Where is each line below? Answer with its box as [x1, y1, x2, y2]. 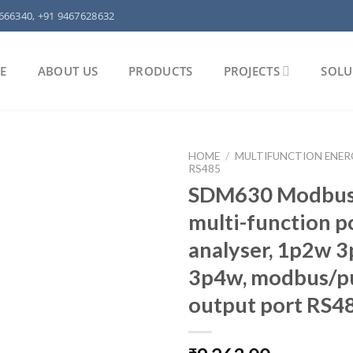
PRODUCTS [128, 63, 193, 79]
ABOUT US [37, 63, 98, 79]
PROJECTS [223, 63, 280, 79]
